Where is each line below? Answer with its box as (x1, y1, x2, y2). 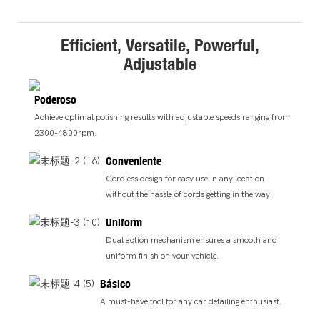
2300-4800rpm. (34, 128, 97, 139)
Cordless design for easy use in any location (106, 174, 265, 184)
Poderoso (34, 91, 77, 106)
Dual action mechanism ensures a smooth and (106, 235, 278, 246)
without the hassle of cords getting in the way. (106, 189, 273, 200)
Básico (100, 276, 131, 291)
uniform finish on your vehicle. (106, 251, 219, 261)
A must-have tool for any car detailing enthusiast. (100, 296, 282, 306)
